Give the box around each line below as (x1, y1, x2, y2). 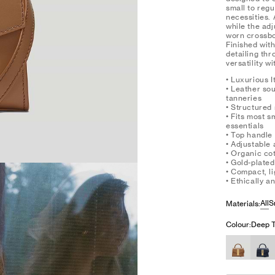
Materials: (226, 198, 260, 208)
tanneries (226, 93, 262, 103)
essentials (226, 121, 264, 130)
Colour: (226, 220, 251, 229)
